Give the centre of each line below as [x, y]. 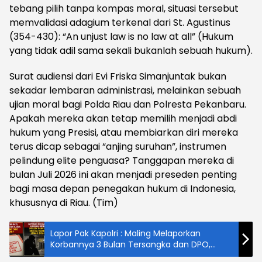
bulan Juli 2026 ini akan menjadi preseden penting [123, 175]
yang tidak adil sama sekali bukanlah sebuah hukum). [131, 51]
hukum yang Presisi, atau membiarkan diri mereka [124, 133]
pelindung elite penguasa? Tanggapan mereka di [122, 161]
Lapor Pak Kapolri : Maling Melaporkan [125, 234]
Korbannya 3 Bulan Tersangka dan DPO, [130, 245]
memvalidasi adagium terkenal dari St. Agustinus [120, 23]
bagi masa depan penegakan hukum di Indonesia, [123, 189]
